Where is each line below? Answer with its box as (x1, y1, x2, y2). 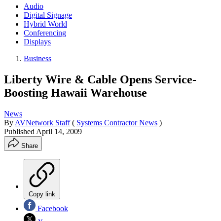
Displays (24, 37, 51, 46)
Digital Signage (24, 10, 72, 19)
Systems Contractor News (76, 118, 157, 127)
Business (24, 54, 51, 63)
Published (4, 127, 36, 136)
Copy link (29, 190, 55, 198)
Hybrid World (24, 19, 67, 28)
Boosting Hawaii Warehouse (4, 86, 147, 99)
